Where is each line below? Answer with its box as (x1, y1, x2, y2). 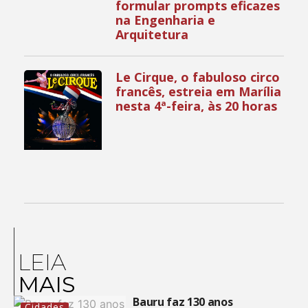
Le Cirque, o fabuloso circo (115, 68, 280, 85)
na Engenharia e (115, 11, 216, 28)
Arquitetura (115, 25, 189, 43)
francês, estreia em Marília (115, 82, 282, 100)
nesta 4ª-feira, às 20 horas (115, 97, 278, 114)
